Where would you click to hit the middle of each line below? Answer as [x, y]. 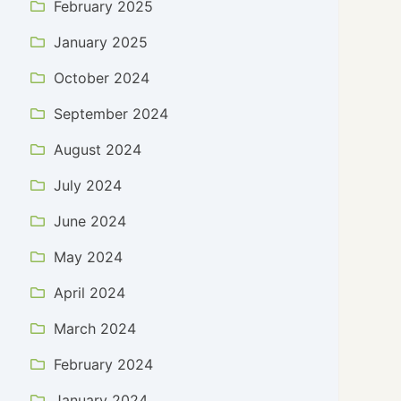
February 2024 [104, 364]
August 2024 [98, 149]
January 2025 [101, 42]
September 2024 [111, 114]
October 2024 [102, 78]
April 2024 [90, 293]
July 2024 [88, 185]
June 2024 [90, 221]
